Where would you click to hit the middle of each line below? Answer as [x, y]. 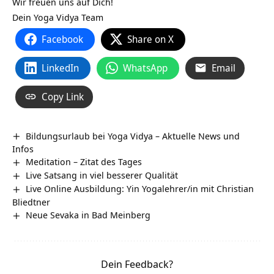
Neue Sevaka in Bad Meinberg [88, 215]
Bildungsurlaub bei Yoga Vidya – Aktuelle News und [133, 135]
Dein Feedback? [137, 264]
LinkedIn [60, 68]
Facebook [62, 39]
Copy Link [63, 96]
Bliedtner [31, 202]
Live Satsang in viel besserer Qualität [102, 175]
